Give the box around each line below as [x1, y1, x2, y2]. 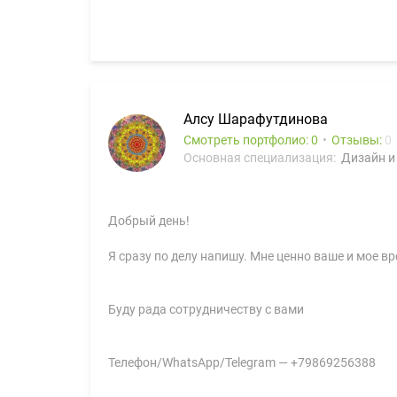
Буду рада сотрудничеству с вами [108, 302, 304, 316]
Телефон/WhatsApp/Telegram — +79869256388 [108, 355, 376, 370]
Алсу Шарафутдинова [183, 111, 328, 128]
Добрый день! [108, 214, 190, 228]
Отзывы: [331, 133, 385, 147]
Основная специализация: [183, 151, 339, 165]
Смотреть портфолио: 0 [183, 133, 318, 147]
